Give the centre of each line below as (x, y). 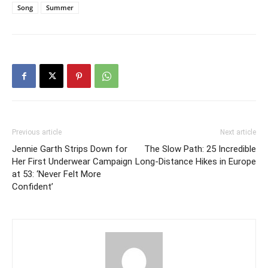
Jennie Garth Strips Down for (70, 149)
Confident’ (33, 187)
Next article (238, 133)
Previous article (37, 133)
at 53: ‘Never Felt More (57, 174)
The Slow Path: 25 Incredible (200, 149)
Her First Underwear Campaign (72, 162)
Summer (60, 8)
